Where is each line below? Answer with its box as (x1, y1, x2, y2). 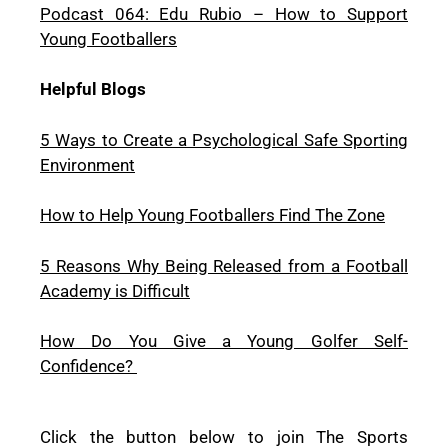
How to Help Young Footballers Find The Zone (40, 205, 385, 226)
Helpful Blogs (40, 79, 146, 100)
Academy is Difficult (40, 280, 190, 301)
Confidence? (40, 356, 133, 377)
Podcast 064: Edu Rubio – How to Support (40, 3, 408, 24)
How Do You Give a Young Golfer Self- (40, 331, 408, 352)
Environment (40, 154, 135, 175)
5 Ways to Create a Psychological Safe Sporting (40, 129, 408, 150)
